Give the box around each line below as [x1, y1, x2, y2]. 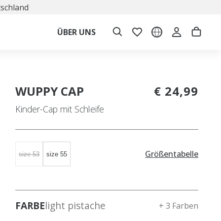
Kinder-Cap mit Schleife [15, 103, 105, 115]
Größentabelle [145, 148, 198, 159]
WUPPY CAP [15, 83, 84, 99]
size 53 [19, 150, 40, 158]
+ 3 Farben [159, 200, 198, 211]
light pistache [45, 199, 106, 212]
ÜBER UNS [57, 27, 96, 37]
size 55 [46, 150, 68, 158]
